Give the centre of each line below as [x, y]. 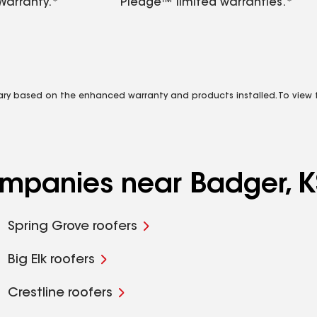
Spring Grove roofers [72, 227]
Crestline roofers [60, 294]
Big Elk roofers [51, 260]
